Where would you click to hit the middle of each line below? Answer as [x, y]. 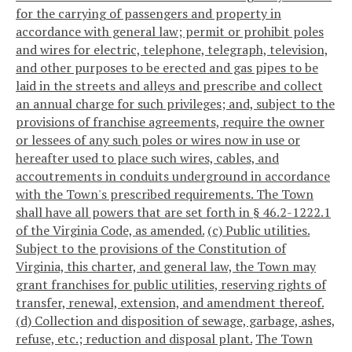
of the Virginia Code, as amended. [110, 231]
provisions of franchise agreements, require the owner [170, 122]
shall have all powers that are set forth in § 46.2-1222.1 [173, 213]
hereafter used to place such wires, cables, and [147, 158]
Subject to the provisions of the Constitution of [151, 249]
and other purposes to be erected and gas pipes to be [167, 68]
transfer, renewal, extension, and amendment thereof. [170, 303]
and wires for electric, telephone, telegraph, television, [172, 50]
